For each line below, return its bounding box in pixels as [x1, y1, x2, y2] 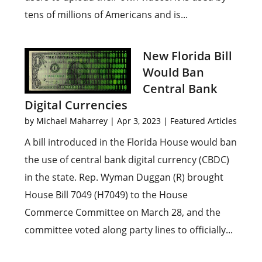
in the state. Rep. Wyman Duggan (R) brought [25, 171, 224, 184]
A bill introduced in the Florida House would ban [25, 136, 237, 149]
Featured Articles [170, 115, 237, 126]
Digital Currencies [25, 97, 128, 113]
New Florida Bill [143, 48, 232, 64]
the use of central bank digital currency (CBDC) [25, 153, 230, 166]
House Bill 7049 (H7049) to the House [25, 188, 188, 201]
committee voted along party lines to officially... [25, 223, 233, 236]
